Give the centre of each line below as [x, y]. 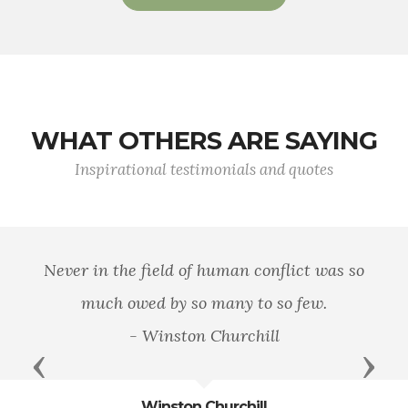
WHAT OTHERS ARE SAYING [204, 141]
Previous [76, 366]
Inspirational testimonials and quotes [204, 170]
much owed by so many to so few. [204, 303]
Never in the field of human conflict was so [204, 270]
